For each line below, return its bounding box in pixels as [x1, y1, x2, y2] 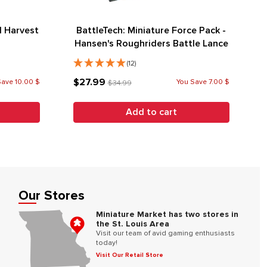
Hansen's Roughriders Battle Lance [74, 37, 228, 49]
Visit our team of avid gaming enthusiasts [96, 229, 235, 238]
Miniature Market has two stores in [96, 209, 239, 219]
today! [96, 238, 118, 247]
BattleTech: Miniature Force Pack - [76, 24, 226, 36]
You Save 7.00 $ [176, 77, 229, 86]
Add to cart [125, 106, 177, 119]
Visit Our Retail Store [96, 252, 164, 259]
